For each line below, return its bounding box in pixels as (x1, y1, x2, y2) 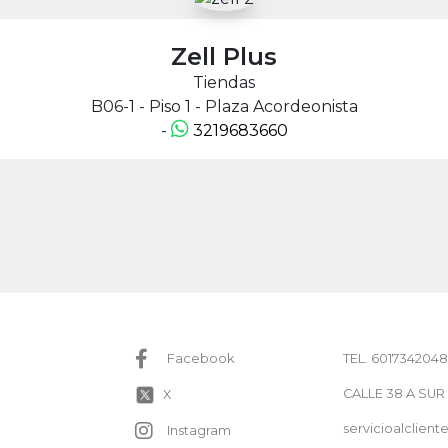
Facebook (167, 351, 234, 367)
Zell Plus (171, 41, 277, 71)
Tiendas (193, 72, 255, 92)
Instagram (167, 423, 231, 439)
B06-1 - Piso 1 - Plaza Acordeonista (90, 96, 358, 116)
